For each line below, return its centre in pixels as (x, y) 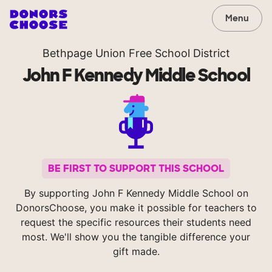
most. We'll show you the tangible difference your (136, 237)
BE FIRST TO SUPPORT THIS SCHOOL (136, 169)
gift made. (136, 252)
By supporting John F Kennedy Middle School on (136, 193)
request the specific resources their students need (136, 223)
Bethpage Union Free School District (136, 53)
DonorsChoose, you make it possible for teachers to (136, 208)
